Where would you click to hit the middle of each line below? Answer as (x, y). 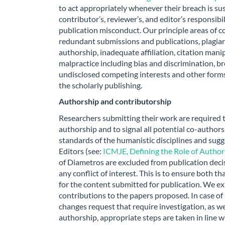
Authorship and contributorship (115, 101)
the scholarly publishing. (100, 85)
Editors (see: (81, 151)
